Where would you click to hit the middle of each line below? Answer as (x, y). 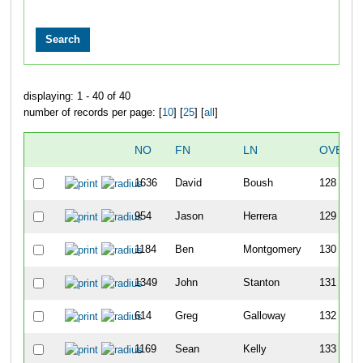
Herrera (260, 216)
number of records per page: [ (92, 112)
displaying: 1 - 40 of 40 (77, 96)
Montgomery (272, 249)
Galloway (264, 316)
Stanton (261, 282)
